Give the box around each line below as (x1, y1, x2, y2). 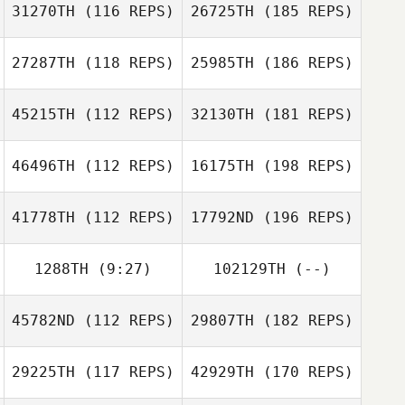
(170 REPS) (253, 363, 353, 381)
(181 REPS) (253, 106, 353, 123)
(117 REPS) (75, 363, 174, 381)
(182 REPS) (253, 312, 353, 329)
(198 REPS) (253, 157, 353, 174)
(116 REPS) (75, 3, 174, 20)
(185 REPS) (253, 3, 353, 20)
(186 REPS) (253, 54, 353, 71)
